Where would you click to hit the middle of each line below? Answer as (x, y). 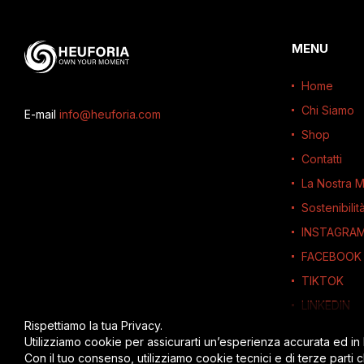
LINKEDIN (325, 305)
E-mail (42, 114)
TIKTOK (322, 281)
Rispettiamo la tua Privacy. (93, 325)
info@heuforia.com (110, 114)
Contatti (321, 159)
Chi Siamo (327, 110)
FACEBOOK (331, 256)
